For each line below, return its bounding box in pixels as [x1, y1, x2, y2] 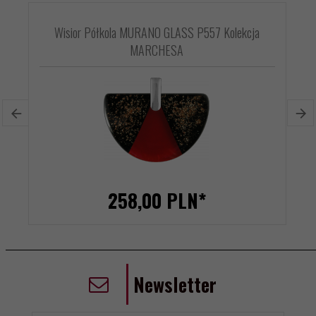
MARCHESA [130, 41, 183, 60]
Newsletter [133, 270, 217, 299]
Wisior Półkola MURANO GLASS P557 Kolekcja [54, 23, 260, 42]
